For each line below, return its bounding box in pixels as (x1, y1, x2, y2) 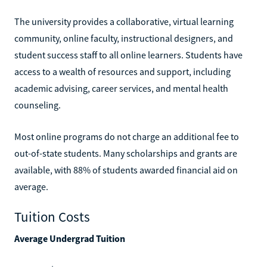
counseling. (14, 98, 61, 111)
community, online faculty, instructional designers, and (14, 32, 233, 44)
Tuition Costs (14, 207, 90, 225)
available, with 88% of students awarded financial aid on (14, 163, 238, 176)
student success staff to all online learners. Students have (14, 48, 243, 61)
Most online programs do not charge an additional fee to (14, 130, 239, 142)
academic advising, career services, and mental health (14, 82, 228, 94)
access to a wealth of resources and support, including (14, 65, 231, 77)
